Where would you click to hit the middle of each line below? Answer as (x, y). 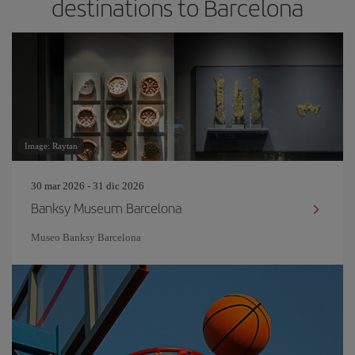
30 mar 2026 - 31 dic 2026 (88, 186)
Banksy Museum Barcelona (106, 208)
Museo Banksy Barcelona (86, 237)
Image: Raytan (51, 146)
